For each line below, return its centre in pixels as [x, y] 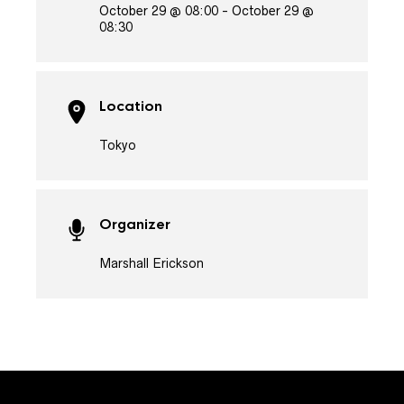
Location [131, 106]
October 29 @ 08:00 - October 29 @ [207, 11]
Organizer [135, 225]
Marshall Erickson [151, 263]
